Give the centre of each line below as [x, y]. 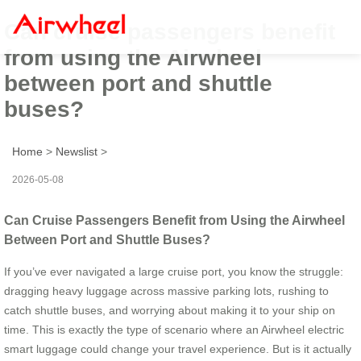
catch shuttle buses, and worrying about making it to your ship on [170, 310]
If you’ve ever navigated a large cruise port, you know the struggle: [174, 271]
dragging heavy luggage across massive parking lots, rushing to [166, 290]
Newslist [77, 151]
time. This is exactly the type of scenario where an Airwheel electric [174, 329]
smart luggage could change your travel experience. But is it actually [178, 349]
